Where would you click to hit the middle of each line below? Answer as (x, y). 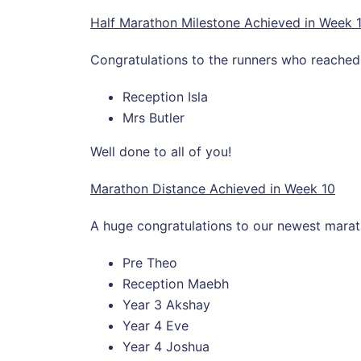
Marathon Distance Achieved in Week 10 (213, 188)
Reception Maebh (176, 283)
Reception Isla (165, 96)
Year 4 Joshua (166, 346)
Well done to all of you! (161, 151)
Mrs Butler (154, 117)
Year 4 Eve (156, 325)
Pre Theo (150, 262)
